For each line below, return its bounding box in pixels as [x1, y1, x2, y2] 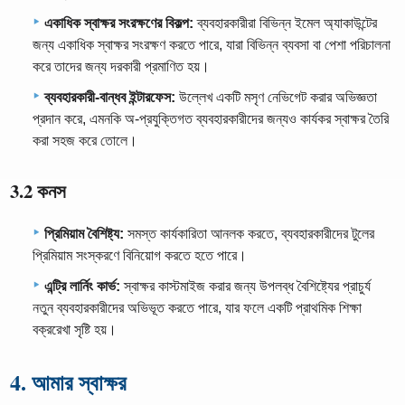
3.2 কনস [10, 176, 67, 204]
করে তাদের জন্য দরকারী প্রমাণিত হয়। [33, 58, 210, 74]
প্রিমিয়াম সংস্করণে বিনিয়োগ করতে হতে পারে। [33, 248, 247, 264]
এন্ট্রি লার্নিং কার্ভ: [44, 278, 120, 295]
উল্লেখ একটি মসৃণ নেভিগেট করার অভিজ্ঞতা [175, 89, 377, 105]
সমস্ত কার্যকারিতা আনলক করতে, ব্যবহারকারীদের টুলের [124, 226, 374, 242]
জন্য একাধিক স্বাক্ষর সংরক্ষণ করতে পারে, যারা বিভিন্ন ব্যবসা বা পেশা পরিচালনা [33, 36, 391, 52]
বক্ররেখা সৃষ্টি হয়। [33, 322, 117, 338]
